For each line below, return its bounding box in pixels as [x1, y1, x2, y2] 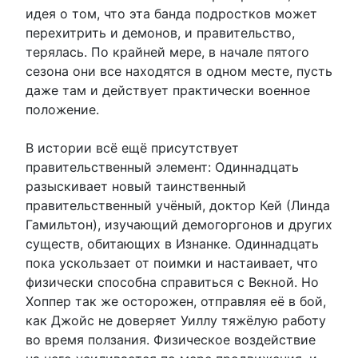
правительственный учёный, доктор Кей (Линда [26, 197, 330, 213]
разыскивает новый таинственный [26, 177, 246, 194]
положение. [26, 101, 99, 117]
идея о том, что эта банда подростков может [26, 5, 317, 22]
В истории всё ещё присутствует [26, 139, 239, 156]
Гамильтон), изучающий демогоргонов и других [26, 216, 332, 233]
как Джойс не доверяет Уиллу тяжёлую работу [26, 312, 326, 328]
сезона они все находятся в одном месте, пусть [26, 62, 332, 79]
